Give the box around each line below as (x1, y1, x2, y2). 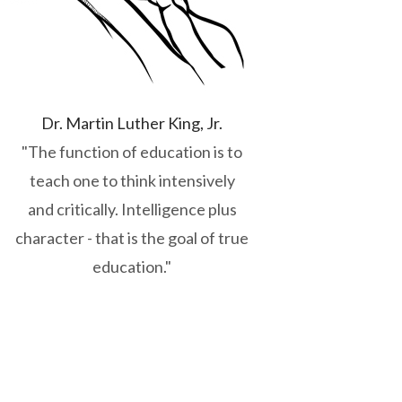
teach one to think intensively (29, 170, 235, 190)
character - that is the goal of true (15, 228, 249, 248)
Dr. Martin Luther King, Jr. (41, 113, 223, 133)
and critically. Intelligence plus (27, 199, 237, 219)
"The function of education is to (22, 142, 242, 162)
